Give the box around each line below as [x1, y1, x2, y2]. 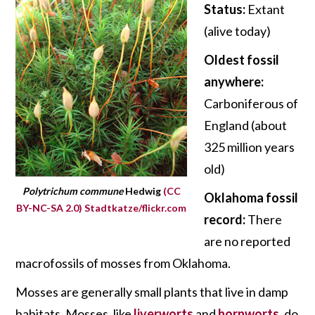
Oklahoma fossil [204, 189, 299, 205]
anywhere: [204, 73, 264, 89]
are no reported [204, 233, 291, 249]
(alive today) [204, 22, 271, 39]
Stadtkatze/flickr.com [84, 201, 187, 214]
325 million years [204, 139, 295, 155]
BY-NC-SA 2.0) [16, 201, 83, 214]
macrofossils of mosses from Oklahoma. [15, 255, 231, 271]
